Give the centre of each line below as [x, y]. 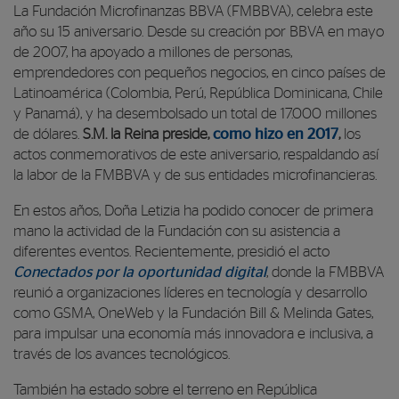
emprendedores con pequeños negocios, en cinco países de [199, 73]
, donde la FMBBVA [325, 272]
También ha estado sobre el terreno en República [165, 390]
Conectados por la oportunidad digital [140, 272]
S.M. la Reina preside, [148, 134]
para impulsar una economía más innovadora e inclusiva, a [193, 334]
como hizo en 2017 [276, 134]
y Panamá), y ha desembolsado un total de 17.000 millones [195, 114]
